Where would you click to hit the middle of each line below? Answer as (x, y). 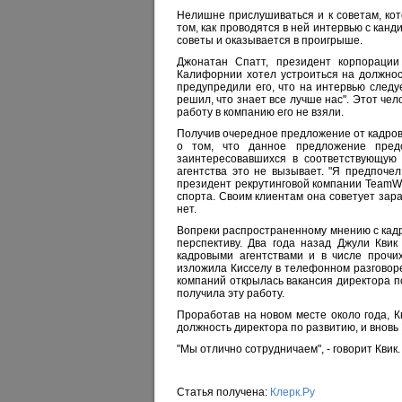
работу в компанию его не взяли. (260, 112)
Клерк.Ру (293, 392)
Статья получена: (223, 392)
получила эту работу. (231, 293)
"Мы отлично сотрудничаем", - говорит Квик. (288, 349)
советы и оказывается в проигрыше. (270, 40)
